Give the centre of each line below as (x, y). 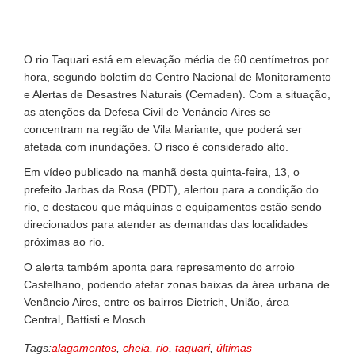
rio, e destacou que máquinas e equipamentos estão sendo (173, 206)
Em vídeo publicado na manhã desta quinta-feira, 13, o (162, 172)
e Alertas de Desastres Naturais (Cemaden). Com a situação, (177, 94)
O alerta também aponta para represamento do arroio (159, 267)
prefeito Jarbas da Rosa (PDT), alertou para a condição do (171, 189)
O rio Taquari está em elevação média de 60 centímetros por (176, 59)
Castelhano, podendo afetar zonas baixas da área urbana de (177, 284)
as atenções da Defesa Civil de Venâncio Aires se (147, 111)
